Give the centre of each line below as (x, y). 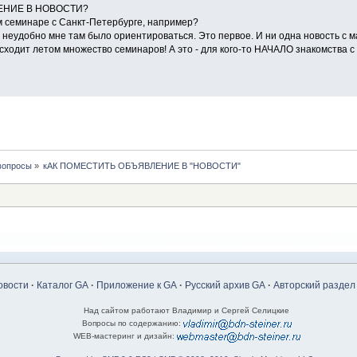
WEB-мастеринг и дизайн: (125, 335)
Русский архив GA (225, 285)
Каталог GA (62, 285)
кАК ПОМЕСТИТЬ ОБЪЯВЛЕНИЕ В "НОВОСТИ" (142, 165)
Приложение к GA (136, 285)
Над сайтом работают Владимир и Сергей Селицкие (187, 310)
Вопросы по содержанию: (132, 323)
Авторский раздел (314, 285)
